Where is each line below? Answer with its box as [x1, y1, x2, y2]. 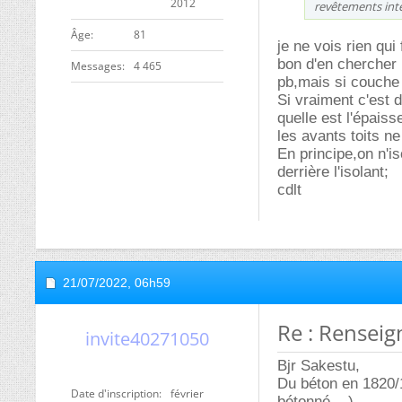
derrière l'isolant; [277, 163, 389, 180]
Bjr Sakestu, [277, 357, 360, 374]
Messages [71, 58, 122, 74]
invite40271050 [85, 327, 209, 351]
